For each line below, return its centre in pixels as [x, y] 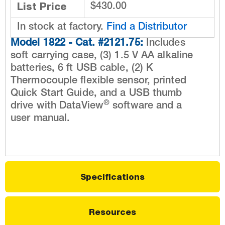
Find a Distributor [147, 28]
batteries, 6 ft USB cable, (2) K [82, 69]
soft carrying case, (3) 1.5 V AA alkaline [102, 57]
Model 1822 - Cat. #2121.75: [77, 44]
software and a [146, 107]
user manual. [40, 119]
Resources [113, 212]
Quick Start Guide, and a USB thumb [96, 94]
